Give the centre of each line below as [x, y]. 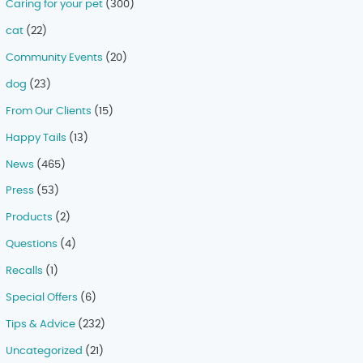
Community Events [55, 58]
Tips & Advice [41, 325]
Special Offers [42, 298]
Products [30, 218]
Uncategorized [45, 352]
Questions [32, 245]
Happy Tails [36, 138]
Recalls [25, 271]
